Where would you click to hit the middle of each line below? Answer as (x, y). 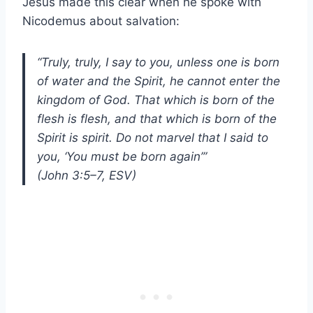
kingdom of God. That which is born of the (156, 100)
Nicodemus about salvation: (101, 21)
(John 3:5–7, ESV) (87, 175)
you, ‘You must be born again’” (122, 156)
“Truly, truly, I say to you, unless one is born (158, 62)
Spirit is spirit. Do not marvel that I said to (153, 137)
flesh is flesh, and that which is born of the (157, 118)
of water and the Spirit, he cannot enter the (159, 81)
